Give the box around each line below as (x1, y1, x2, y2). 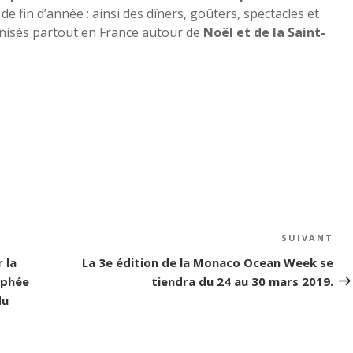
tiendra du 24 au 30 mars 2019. (150, 273, 333, 289)
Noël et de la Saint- (203, 23, 325, 41)
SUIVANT (281, 231, 333, 243)
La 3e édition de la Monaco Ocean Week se (81, 254, 333, 270)
